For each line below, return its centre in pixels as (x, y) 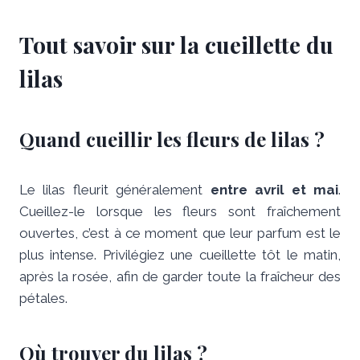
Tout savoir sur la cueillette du (176, 44)
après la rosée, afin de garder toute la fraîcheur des (180, 276)
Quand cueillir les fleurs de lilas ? (172, 139)
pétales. (43, 298)
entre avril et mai (274, 189)
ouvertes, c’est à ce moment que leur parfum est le (180, 233)
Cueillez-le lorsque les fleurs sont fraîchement (180, 211)
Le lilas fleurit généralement (115, 189)
